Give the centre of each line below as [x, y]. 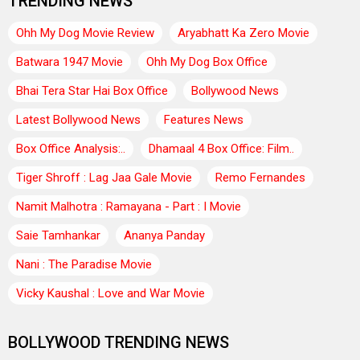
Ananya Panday [164, 235]
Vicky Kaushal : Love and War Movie [110, 293]
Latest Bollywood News [78, 119]
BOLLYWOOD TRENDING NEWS [119, 342]
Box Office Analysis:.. [71, 148]
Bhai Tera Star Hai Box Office [92, 90]
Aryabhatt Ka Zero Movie [243, 33]
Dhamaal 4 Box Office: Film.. [221, 148]
